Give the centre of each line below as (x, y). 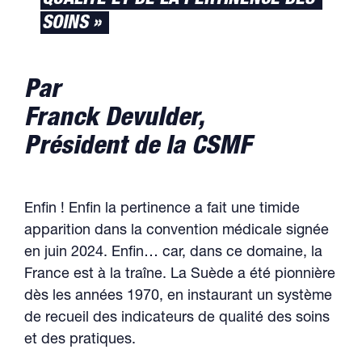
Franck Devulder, (114, 120)
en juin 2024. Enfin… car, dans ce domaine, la (173, 253)
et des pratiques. (80, 340)
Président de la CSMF (138, 148)
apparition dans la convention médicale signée (177, 231)
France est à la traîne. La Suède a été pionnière (180, 275)
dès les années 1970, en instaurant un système (178, 297)
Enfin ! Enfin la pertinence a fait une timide (162, 209)
